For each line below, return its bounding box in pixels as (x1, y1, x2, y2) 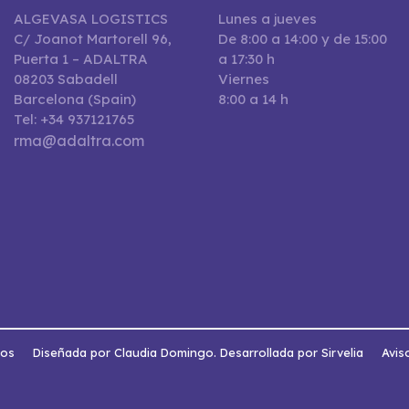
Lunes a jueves (218, 10, 317, 28)
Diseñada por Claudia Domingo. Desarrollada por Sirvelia (33, 345, 363, 361)
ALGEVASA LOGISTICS (14, 10, 168, 28)
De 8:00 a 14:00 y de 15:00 (218, 30, 387, 48)
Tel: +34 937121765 (14, 110, 134, 129)
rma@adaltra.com (14, 131, 144, 151)
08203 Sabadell (14, 70, 118, 89)
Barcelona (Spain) (14, 90, 136, 109)
